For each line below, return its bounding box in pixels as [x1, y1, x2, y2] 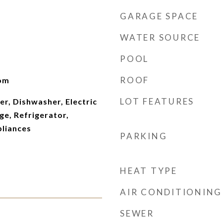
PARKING [120, 131, 167, 141]
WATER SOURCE [120, 32, 200, 43]
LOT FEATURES [120, 96, 194, 107]
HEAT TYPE [120, 166, 177, 176]
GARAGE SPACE [120, 11, 198, 21]
